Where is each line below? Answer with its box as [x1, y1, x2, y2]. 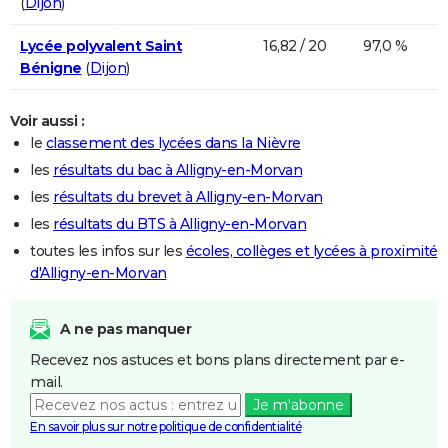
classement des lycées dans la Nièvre [45, 133, 301, 152]
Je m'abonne [252, 395, 344, 414]
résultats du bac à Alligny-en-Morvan [53, 160, 302, 179]
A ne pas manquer [60, 319, 191, 338]
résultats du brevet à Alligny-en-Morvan [53, 187, 323, 206]
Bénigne [20, 58, 82, 77]
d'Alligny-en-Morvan [30, 263, 167, 282]
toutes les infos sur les [30, 241, 186, 260]
